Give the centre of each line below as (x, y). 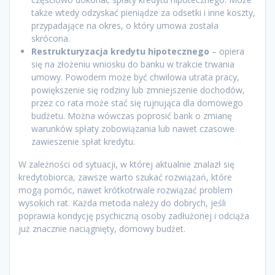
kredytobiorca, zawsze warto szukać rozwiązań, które (125, 177)
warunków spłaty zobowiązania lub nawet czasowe (133, 128)
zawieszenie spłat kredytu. (83, 141)
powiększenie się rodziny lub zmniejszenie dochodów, (138, 90)
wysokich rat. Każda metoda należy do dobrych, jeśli (122, 203)
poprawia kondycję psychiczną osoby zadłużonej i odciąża (134, 215)
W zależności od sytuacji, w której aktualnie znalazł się (126, 164)
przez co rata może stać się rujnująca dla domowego (137, 103)
